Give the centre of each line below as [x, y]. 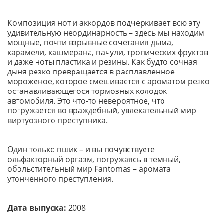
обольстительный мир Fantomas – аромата [89, 169]
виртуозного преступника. [57, 120]
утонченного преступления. [60, 179]
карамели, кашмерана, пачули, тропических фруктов [108, 52]
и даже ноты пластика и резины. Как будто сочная [102, 62]
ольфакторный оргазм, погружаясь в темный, [94, 159]
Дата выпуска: [38, 208]
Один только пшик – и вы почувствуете [81, 149]
